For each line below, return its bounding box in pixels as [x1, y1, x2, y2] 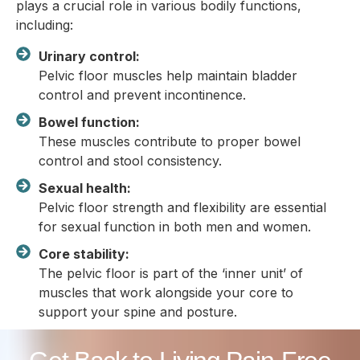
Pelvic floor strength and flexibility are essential [38, 198, 326, 215]
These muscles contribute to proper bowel [38, 133, 301, 149]
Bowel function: [38, 113, 140, 130]
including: [16, 17, 73, 34]
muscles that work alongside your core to [38, 284, 293, 301]
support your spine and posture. [38, 303, 237, 320]
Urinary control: [38, 47, 140, 64]
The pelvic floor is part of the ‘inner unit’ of [38, 264, 303, 281]
